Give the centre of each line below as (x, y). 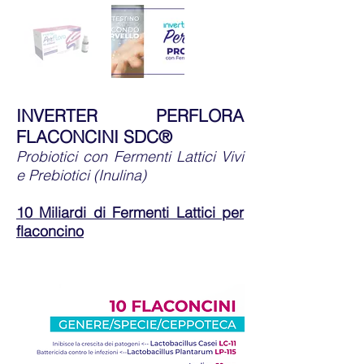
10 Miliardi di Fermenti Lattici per (130, 212)
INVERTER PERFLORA (130, 115)
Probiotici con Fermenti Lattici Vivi (130, 156)
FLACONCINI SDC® (94, 136)
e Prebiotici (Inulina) (81, 175)
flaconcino (50, 231)
